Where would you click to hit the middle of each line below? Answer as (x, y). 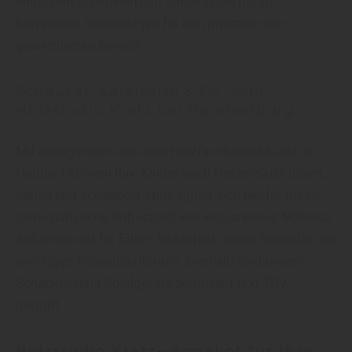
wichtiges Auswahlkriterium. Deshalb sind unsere (161, 261)
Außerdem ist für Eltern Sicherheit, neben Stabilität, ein (176, 239)
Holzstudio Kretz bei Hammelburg (156, 111)
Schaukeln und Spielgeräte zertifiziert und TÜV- (154, 283)
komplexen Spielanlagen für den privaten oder (151, 24)
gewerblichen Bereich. (81, 46)
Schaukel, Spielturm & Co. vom (140, 92)
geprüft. (39, 305)
